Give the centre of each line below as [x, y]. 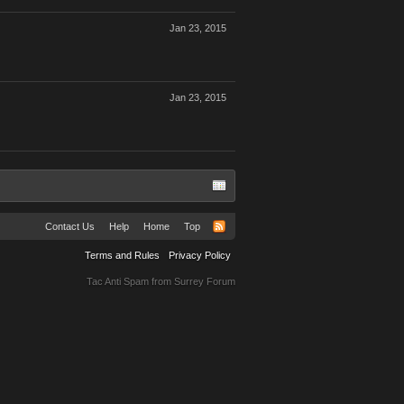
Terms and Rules [122, 255]
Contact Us [70, 226]
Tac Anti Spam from [130, 281]
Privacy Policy [200, 255]
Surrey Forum [205, 281]
